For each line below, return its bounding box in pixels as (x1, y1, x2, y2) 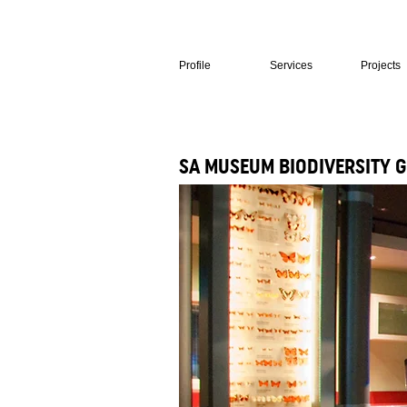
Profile (179, 59, 211, 72)
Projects (361, 59, 401, 72)
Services (270, 59, 313, 72)
